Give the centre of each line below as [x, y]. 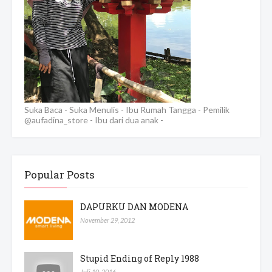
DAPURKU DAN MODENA [134, 207]
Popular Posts [59, 175]
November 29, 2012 [107, 220]
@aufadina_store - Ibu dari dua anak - [94, 120]
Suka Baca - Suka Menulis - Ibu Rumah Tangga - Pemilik [127, 110]
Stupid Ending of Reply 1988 [140, 259]
